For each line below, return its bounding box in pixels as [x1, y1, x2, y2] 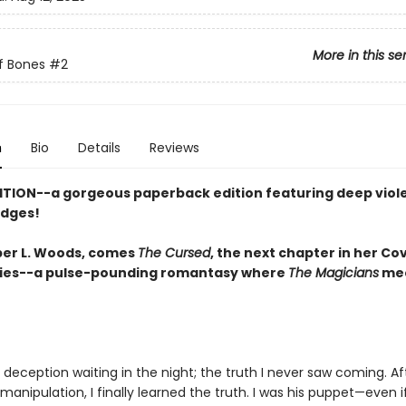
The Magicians [287, 264, 379, 282]
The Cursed [137, 244, 210, 262]
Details [77, 139, 121, 157]
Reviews [149, 139, 199, 157]
